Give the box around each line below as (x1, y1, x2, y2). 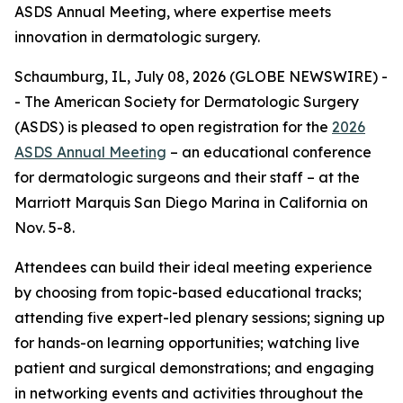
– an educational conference (166, 143, 372, 161)
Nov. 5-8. (14, 219, 75, 237)
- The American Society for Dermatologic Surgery (14, 93, 359, 111)
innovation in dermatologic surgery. (14, 28, 260, 46)
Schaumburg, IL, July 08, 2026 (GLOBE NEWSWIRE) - (14, 67, 388, 85)
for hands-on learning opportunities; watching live (14, 334, 360, 352)
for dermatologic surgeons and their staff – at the (14, 168, 360, 186)
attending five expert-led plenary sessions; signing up (14, 309, 385, 327)
